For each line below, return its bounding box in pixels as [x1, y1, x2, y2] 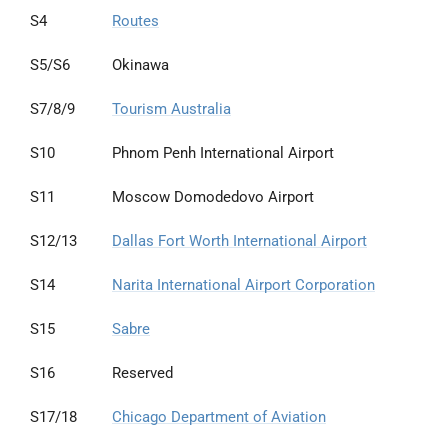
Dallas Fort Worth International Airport [112, 232, 367, 250]
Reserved [112, 364, 173, 382]
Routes [112, 12, 159, 30]
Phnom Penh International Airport [112, 144, 334, 162]
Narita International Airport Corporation [112, 276, 375, 294]
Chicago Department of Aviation [112, 408, 326, 426]
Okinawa [112, 56, 169, 74]
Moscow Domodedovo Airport [112, 188, 314, 206]
